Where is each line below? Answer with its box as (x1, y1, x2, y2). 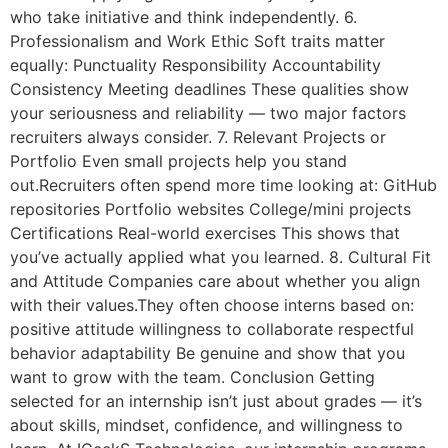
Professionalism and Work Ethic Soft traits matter (10, 31, 385, 52)
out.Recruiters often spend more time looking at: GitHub (10, 175, 437, 196)
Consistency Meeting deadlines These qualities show (10, 79, 409, 100)
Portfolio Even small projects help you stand (10, 151, 347, 172)
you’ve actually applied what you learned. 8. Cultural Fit (10, 247, 431, 268)
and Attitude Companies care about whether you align (10, 271, 420, 292)
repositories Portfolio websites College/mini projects (10, 199, 411, 220)
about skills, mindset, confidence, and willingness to (10, 415, 403, 436)
